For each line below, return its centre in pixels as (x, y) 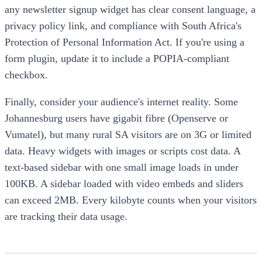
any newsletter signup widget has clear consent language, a (130, 9)
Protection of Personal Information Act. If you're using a (125, 42)
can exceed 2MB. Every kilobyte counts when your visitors (131, 200)
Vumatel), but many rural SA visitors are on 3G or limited (128, 134)
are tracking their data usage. (66, 216)
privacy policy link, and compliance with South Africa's (123, 25)
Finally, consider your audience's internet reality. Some (121, 101)
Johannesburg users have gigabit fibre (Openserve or (116, 118)
